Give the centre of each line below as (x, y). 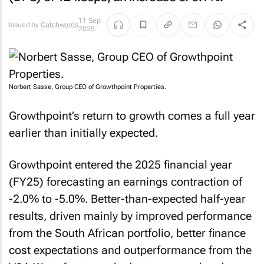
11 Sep (90, 21)
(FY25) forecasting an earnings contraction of (126, 182)
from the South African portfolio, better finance (127, 233)
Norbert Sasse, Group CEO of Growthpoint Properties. (88, 87)
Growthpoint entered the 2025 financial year (121, 165)
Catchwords (60, 25)
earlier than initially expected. (83, 133)
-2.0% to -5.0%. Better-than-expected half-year (127, 199)
